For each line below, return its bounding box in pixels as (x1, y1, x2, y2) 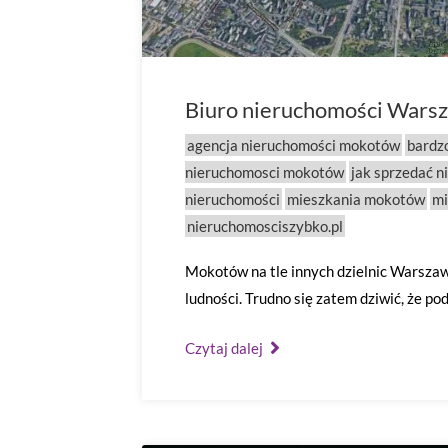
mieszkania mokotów (287, 190, 425, 208)
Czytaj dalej (185, 339, 266, 357)
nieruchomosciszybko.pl (187, 217, 343, 235)
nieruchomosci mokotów (185, 163, 344, 181)
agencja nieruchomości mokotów (187, 136, 400, 154)
